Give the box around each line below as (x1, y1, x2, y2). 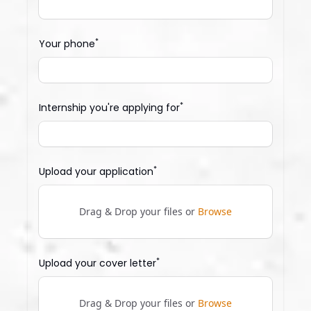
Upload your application (39, 165, 153, 179)
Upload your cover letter (39, 256, 156, 271)
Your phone (39, 37, 95, 51)
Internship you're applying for (39, 101, 180, 115)
